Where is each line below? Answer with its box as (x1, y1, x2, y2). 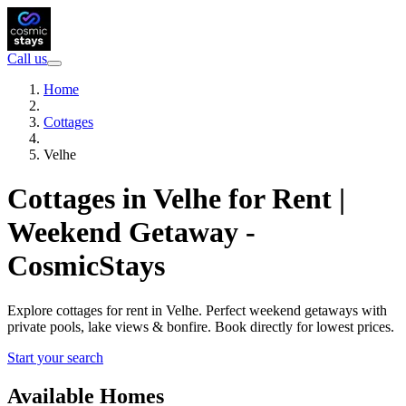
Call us (7, 51, 47, 66)
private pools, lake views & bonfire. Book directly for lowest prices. (7, 318, 394, 334)
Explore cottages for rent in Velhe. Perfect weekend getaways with (7, 302, 387, 318)
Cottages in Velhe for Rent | (7, 182, 345, 216)
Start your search (7, 349, 103, 365)
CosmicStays (7, 249, 165, 283)
